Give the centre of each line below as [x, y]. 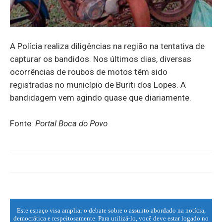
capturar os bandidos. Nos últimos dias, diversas [101, 59]
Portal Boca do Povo [71, 124]
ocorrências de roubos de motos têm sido [89, 72]
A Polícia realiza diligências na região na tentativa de [107, 46]
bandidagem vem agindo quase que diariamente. [101, 98]
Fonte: [23, 124]
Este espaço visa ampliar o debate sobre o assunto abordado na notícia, [111, 211]
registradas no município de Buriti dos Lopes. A [98, 85]
